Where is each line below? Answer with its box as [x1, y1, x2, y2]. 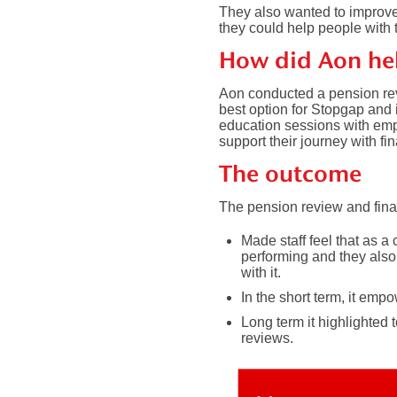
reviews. [241, 330, 293, 346]
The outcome [219, 164, 362, 188]
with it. [241, 264, 281, 280]
